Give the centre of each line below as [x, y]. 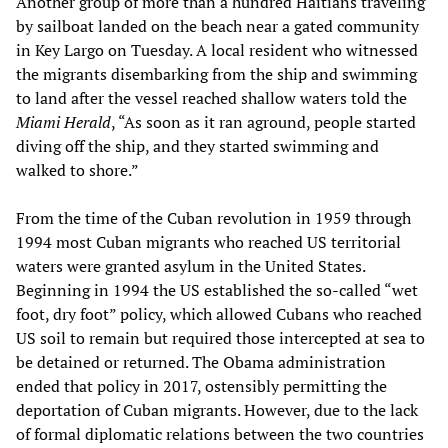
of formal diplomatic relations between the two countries [220, 434]
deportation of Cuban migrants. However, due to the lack [217, 410]
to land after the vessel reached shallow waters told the [211, 98]
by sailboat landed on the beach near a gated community [217, 26]
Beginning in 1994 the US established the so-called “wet [217, 290]
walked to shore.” [77, 170]
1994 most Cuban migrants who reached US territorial [208, 242]
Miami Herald [63, 122]
